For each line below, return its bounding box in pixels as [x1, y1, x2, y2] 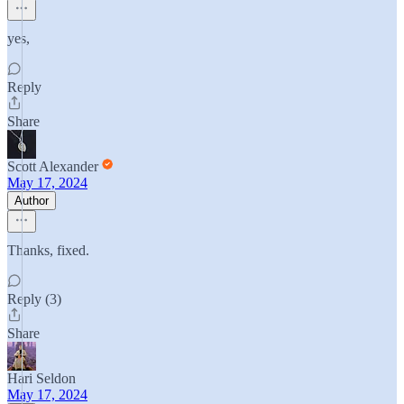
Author [14, 194, 49, 207]
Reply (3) [7, 291, 61, 307]
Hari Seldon [7, 371, 76, 386]
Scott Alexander [7, 159, 98, 174]
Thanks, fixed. [7, 243, 89, 258]
